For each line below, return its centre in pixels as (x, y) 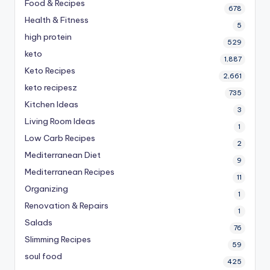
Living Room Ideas (60, 121)
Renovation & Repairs (67, 206)
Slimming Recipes (58, 240)
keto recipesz (51, 88)
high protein (48, 37)
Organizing (46, 189)
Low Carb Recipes (60, 138)
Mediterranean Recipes (70, 172)
